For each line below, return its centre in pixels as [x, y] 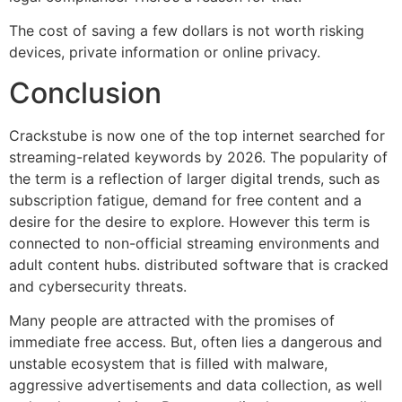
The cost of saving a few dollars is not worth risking [187, 31]
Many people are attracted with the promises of [172, 321]
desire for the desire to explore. [117, 221]
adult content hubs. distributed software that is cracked [199, 264]
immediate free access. [87, 342]
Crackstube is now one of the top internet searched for [197, 135]
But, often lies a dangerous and [276, 342]
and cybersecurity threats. [98, 286]
